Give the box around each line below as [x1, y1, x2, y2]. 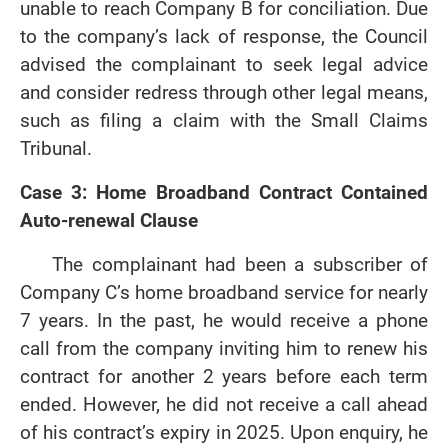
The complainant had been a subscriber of [52, 251, 428, 278]
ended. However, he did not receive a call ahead [20, 391, 428, 418]
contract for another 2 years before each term [20, 363, 428, 390]
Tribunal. [20, 135, 92, 162]
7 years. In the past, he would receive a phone [20, 307, 428, 334]
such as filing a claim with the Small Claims [20, 107, 428, 134]
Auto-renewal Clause [20, 207, 198, 234]
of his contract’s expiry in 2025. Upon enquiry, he [20, 419, 428, 446]
